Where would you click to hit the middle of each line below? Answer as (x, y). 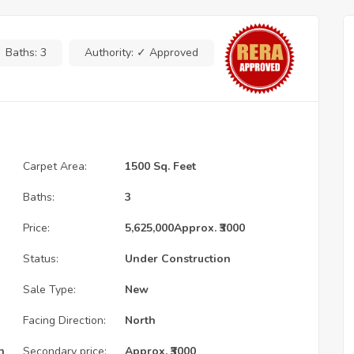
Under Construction (178, 258)
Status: (41, 258)
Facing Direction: (64, 320)
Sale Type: (49, 289)
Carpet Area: (55, 166)
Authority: (111, 52)
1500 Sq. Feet (160, 166)
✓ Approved (168, 52)
